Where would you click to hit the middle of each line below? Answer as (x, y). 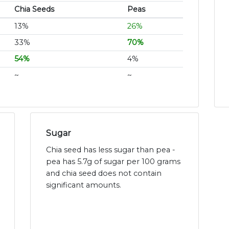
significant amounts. (84, 185)
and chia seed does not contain (104, 174)
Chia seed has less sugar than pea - (111, 150)
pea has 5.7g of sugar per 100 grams (113, 162)
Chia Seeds (34, 9)
